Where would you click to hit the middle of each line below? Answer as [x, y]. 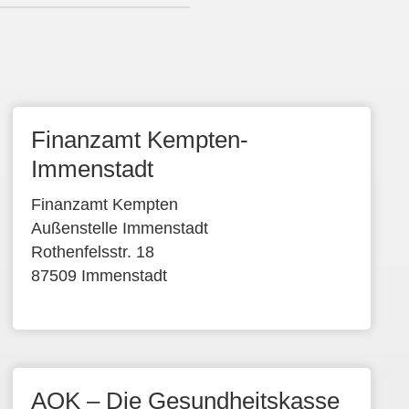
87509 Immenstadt [100, 276]
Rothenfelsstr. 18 [93, 252]
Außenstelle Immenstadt [120, 228]
